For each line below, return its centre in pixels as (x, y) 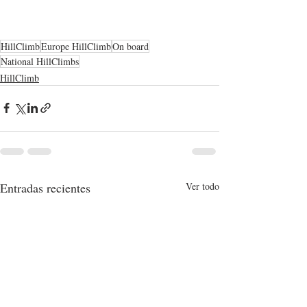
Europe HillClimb (76, 46)
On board (131, 46)
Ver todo (202, 186)
